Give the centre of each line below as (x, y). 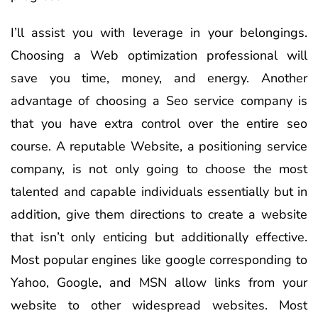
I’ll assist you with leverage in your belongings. (159, 32)
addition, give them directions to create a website (159, 214)
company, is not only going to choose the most (159, 169)
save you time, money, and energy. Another (159, 78)
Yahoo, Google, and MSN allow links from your (159, 282)
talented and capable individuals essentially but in (159, 191)
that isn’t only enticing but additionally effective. (159, 237)
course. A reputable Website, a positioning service (159, 146)
